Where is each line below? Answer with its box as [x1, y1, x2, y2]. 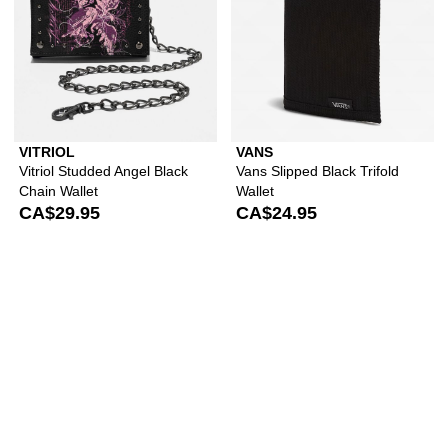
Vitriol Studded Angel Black [19, 162, 188, 179]
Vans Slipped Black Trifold [236, 162, 399, 179]
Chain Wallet [19, 182, 98, 199]
